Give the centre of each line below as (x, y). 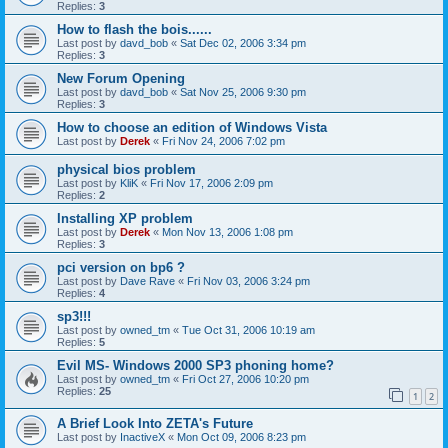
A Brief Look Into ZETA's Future (155, 424)
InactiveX (142, 437)
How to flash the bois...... (134, 29)
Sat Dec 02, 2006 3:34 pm (243, 42)
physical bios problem (126, 169)
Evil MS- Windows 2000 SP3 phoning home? (195, 365)
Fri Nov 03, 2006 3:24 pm (248, 280)
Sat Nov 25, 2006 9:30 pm (243, 91)
